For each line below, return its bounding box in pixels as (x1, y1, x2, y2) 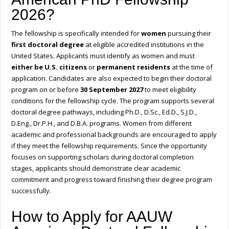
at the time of (170, 62, 213, 72)
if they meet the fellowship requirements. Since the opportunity (11, 141, 208, 151)
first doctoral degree (11, 40, 84, 50)
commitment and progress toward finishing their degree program (11, 175, 213, 185)
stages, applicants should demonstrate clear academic (11, 164, 181, 173)
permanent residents (97, 62, 171, 72)
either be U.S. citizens (11, 62, 87, 72)
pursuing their (166, 29, 212, 38)
